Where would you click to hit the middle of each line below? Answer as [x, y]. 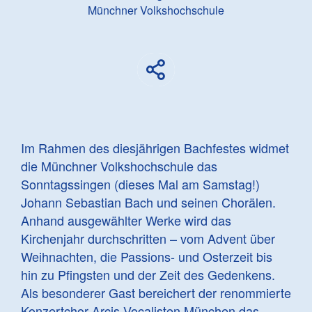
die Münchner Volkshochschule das [119, 166]
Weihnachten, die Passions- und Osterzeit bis [147, 256]
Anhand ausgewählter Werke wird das [126, 220]
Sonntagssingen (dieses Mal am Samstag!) [140, 184]
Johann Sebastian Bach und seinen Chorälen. [148, 202]
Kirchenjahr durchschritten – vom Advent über [148, 238]
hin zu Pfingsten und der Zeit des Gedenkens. [148, 274]
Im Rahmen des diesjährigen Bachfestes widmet [155, 148]
